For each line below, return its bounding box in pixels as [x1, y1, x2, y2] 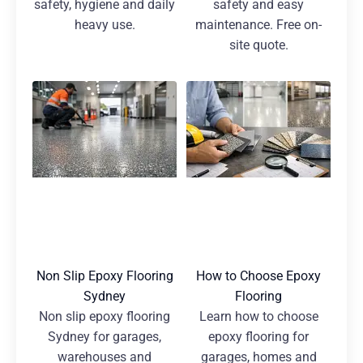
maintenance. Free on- [195, 17, 322, 33]
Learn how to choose [199, 309, 318, 325]
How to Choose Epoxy [196, 268, 321, 284]
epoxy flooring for [208, 329, 309, 345]
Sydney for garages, [48, 329, 161, 345]
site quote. [228, 37, 288, 53]
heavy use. [74, 17, 135, 33]
